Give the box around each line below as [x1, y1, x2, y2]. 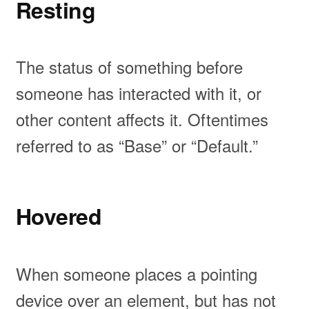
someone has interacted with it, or [15, 81, 261, 106]
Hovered [15, 200, 102, 232]
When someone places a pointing [15, 261, 257, 286]
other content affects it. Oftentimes [15, 107, 268, 132]
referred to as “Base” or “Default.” [15, 133, 258, 158]
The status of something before [15, 54, 243, 79]
